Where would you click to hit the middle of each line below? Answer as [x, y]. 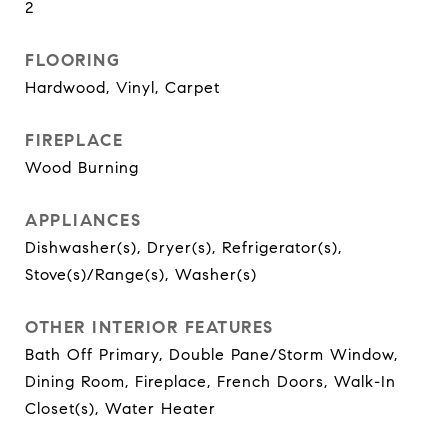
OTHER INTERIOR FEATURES [149, 327]
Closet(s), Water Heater [120, 408]
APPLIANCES [83, 220]
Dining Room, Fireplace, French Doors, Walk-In [210, 381]
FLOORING [72, 60]
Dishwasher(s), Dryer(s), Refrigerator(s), [183, 247]
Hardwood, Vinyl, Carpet [122, 87]
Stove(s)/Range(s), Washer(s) [141, 274]
